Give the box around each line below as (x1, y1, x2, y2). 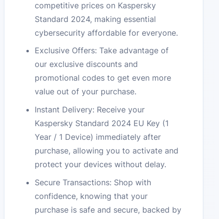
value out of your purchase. (35, 87, 137, 97)
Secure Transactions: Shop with (35, 177, 152, 188)
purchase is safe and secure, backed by (35, 205, 182, 215)
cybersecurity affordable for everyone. (35, 27, 178, 38)
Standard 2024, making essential (35, 14, 156, 24)
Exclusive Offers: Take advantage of (35, 45, 169, 56)
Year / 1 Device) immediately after (35, 132, 161, 142)
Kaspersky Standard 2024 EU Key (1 (35, 118, 169, 129)
